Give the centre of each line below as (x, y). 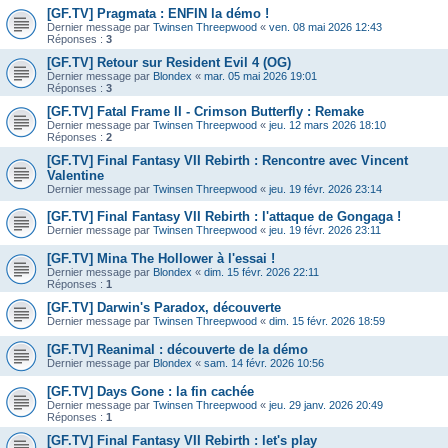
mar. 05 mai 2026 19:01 (260, 76)
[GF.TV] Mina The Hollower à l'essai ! (161, 259)
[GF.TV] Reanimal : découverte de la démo (177, 350)
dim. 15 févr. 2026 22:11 (261, 272)
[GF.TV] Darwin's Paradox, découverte (164, 308)
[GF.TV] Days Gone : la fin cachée (150, 392)
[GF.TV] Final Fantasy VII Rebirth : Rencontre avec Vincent (227, 161)
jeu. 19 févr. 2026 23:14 (325, 189)
